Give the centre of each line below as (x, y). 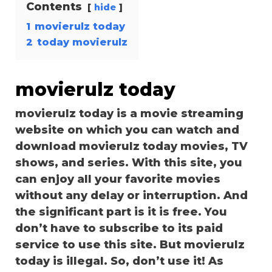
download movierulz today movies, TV (131, 147)
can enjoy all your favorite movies (118, 179)
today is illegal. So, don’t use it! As (119, 261)
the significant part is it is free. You (121, 212)
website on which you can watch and (127, 130)
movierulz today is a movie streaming (129, 114)
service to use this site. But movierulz (130, 245)
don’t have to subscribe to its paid (119, 229)
